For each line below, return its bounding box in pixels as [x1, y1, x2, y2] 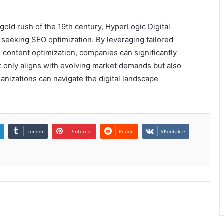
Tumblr [27, 127, 44, 135]
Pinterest [70, 127, 92, 135]
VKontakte [161, 127, 185, 135]
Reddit [119, 127, 134, 135]
